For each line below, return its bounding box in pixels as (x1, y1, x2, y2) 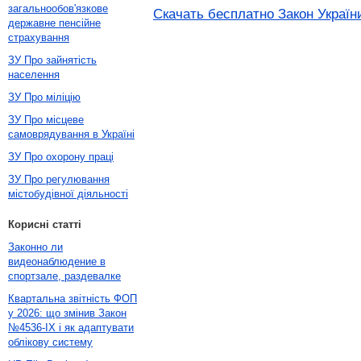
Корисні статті (8, 218, 81, 230)
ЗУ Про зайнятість (8, 54, 97, 66)
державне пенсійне (8, 17, 101, 29)
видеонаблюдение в (8, 255, 106, 268)
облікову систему (8, 336, 93, 348)
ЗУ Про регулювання (8, 173, 110, 185)
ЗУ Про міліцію (8, 91, 81, 103)
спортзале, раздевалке (8, 270, 121, 282)
